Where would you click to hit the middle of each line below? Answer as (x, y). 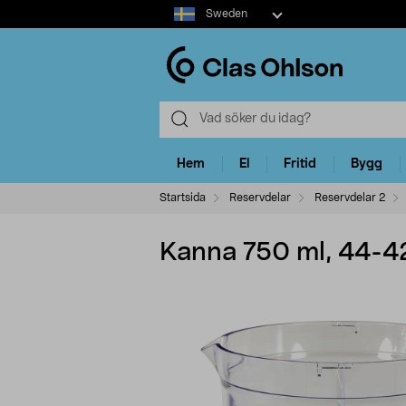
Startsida (183, 197)
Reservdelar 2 (348, 197)
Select (177, 8)
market (180, 26)
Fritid (300, 164)
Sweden (226, 14)
